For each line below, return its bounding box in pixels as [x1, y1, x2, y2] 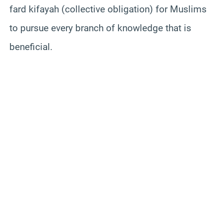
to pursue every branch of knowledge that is [9, 22, 191, 34]
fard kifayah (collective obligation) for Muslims [9, 3, 207, 15]
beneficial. [9, 41, 53, 53]
